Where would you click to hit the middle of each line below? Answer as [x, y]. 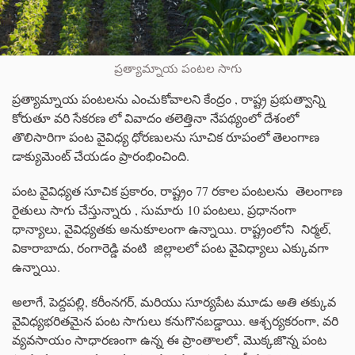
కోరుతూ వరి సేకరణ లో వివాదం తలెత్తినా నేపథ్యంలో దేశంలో [155, 118]
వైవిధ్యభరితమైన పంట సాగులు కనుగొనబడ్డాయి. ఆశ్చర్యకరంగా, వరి [175, 321]
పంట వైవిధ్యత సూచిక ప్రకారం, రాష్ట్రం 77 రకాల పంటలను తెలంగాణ [177, 191]
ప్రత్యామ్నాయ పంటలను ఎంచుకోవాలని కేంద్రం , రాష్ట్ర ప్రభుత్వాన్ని [169, 99]
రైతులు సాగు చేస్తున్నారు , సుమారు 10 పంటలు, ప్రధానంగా [154, 210]
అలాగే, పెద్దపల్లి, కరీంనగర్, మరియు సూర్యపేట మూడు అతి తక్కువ [174, 302]
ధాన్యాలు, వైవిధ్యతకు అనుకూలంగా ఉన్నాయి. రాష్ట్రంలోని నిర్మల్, [172, 229]
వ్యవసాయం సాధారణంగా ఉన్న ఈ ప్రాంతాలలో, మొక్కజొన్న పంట [169, 340]
